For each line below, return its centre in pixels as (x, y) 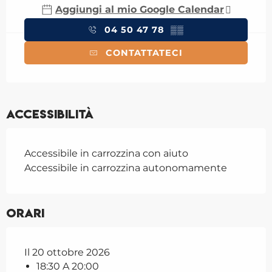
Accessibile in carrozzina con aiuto (106, 153)
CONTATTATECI (144, 53)
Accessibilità (50, 114)
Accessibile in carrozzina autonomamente (126, 168)
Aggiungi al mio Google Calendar (140, 9)
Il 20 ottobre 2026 (67, 252)
